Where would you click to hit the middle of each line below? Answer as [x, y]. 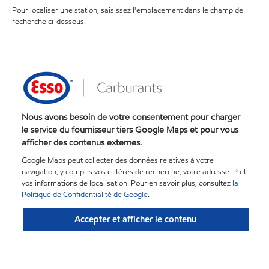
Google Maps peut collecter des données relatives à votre [118, 160]
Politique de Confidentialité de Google [85, 194]
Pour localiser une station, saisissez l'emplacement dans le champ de [128, 10]
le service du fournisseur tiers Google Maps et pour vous [130, 129]
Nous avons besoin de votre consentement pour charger [131, 117]
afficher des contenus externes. [82, 142]
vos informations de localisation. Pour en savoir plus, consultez [127, 183]
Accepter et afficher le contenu [136, 219]
